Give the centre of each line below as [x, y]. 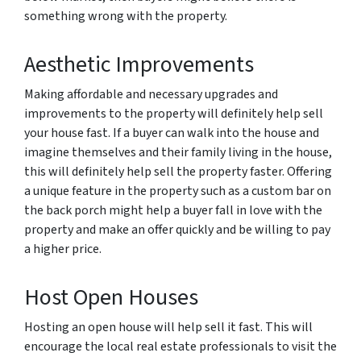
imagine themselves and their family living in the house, [178, 152]
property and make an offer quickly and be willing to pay [177, 230]
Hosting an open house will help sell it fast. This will [168, 327]
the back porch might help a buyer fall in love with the [173, 210]
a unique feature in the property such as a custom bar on [178, 191]
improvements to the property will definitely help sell [174, 114]
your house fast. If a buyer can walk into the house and [172, 133]
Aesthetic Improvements [139, 64]
